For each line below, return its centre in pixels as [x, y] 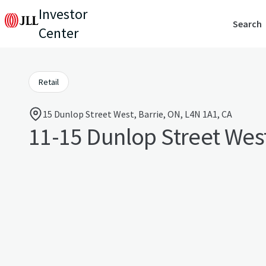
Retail [49, 82]
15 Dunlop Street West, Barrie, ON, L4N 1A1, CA [137, 114]
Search [248, 24]
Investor [63, 14]
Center [58, 33]
